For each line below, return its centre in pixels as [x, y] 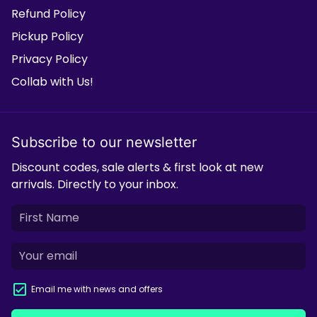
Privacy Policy [50, 59]
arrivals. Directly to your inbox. [95, 184]
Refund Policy [48, 14]
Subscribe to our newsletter [104, 142]
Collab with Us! [52, 82]
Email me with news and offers [97, 289]
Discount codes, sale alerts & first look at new [137, 167]
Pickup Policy [47, 36]
